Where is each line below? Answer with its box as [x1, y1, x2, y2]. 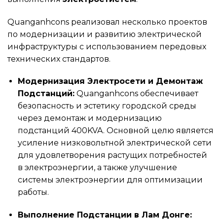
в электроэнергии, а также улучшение [17, 163, 177, 173]
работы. [17, 187, 49, 197]
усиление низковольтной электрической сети [17, 138, 212, 148]
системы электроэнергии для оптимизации [17, 175, 203, 185]
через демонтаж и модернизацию [17, 113, 162, 123]
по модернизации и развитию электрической [7, 29, 202, 39]
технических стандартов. [7, 54, 110, 64]
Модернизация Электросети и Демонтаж [17, 76, 203, 86]
